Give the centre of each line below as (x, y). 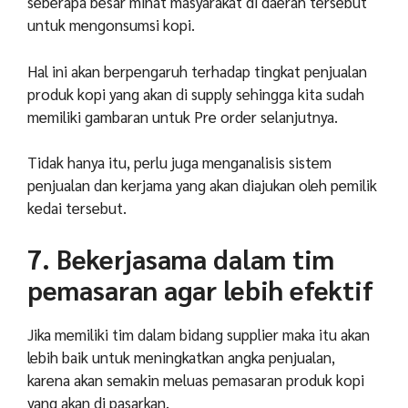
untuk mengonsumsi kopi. (111, 25)
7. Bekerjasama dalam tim (181, 258)
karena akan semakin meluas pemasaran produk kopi (196, 379)
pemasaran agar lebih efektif (200, 289)
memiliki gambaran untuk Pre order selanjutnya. (183, 116)
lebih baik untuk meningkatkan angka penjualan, (181, 357)
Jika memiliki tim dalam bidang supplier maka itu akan (199, 334)
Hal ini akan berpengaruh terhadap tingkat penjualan (197, 71)
